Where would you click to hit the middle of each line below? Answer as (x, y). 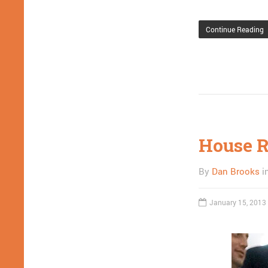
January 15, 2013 (238, 202)
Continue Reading (235, 29)
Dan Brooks (236, 171)
